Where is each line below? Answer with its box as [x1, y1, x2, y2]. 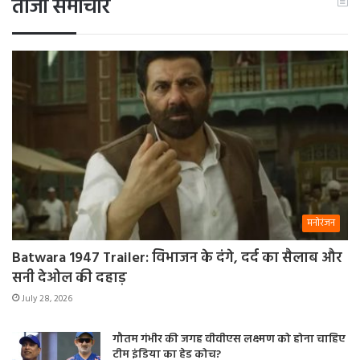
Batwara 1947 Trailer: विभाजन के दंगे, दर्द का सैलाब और [12, 246, 342, 270]
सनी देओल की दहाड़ [12, 266, 127, 290]
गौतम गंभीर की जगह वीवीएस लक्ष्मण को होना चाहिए [112, 329, 346, 349]
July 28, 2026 [22, 291, 72, 306]
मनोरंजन [307, 215, 335, 231]
